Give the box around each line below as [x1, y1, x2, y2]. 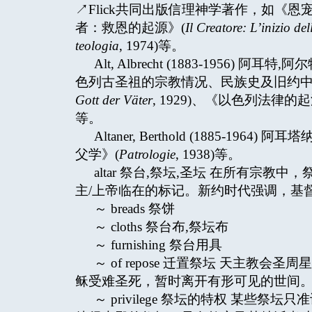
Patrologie [119, 147, 175, 162]
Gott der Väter [75, 93, 153, 107]
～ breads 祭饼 [93, 201, 175, 216]
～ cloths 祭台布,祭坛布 [93, 219, 228, 234]
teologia [75, 38, 119, 53]
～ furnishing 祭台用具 [93, 237, 222, 252]
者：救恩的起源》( [75, 20, 185, 35]
